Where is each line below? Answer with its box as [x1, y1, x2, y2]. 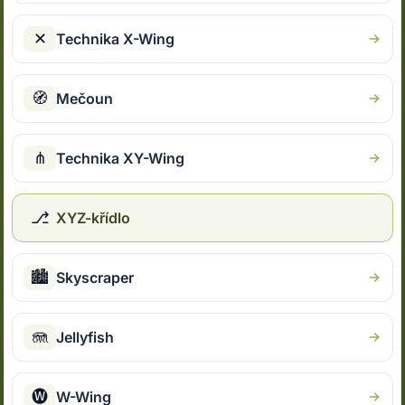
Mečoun [56, 89, 114, 108]
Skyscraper [56, 268, 135, 287]
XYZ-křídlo [56, 209, 131, 228]
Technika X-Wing [56, 30, 175, 49]
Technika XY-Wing [56, 149, 185, 168]
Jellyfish [56, 328, 115, 347]
